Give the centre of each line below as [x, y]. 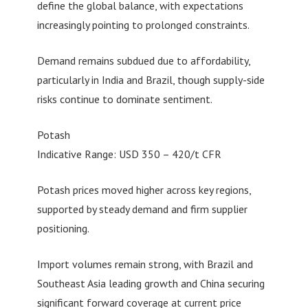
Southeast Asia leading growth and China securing [151, 284]
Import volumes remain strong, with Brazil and [145, 264]
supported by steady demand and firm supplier [142, 209]
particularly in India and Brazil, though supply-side [151, 80]
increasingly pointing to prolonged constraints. [143, 25]
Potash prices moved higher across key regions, [144, 190]
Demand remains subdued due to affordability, [143, 61]
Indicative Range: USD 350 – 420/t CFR [129, 154]
